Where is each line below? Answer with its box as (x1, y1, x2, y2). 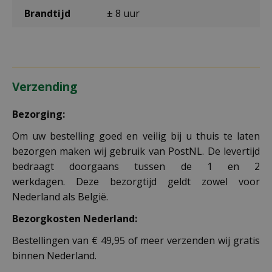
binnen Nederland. (12, 249, 97, 263)
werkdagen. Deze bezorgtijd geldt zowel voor (12, 175, 260, 189)
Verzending (12, 79, 77, 95)
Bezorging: (12, 107, 65, 121)
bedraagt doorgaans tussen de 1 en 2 (12, 160, 260, 174)
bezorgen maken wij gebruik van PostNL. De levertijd (12, 144, 260, 158)
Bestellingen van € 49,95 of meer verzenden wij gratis (12, 234, 260, 248)
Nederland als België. (12, 190, 108, 204)
